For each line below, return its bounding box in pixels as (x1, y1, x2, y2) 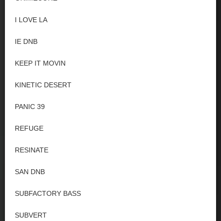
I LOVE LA (15, 16, 47, 24)
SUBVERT (15, 211, 47, 219)
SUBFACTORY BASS (15, 189, 81, 197)
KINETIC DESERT (15, 81, 72, 89)
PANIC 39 (15, 103, 45, 110)
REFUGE (15, 124, 43, 132)
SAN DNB (15, 168, 45, 176)
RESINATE (15, 146, 48, 154)
